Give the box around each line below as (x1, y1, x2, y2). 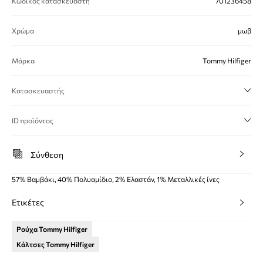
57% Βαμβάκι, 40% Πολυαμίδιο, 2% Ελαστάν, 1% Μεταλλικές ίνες (12, 175, 220, 183)
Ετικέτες (12, 197, 44, 207)
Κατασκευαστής (12, 86, 65, 95)
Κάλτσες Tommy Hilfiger (16, 240, 95, 248)
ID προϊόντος (12, 116, 53, 124)
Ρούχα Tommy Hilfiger (16, 225, 87, 233)
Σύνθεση (31, 150, 63, 160)
